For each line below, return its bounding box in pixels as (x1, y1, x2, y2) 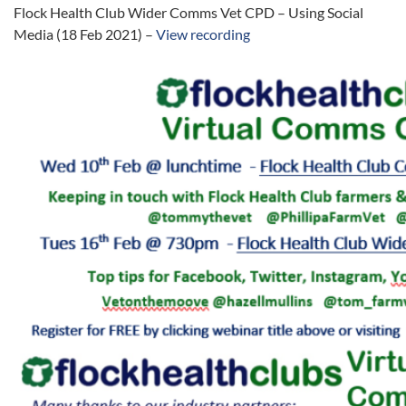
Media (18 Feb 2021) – (14, 25, 156, 43)
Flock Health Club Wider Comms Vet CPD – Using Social (14, 4, 363, 21)
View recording (156, 25, 250, 43)
